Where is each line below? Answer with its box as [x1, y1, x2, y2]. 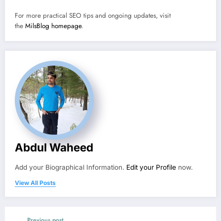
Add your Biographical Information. [15, 163, 126, 171]
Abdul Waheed [15, 140, 93, 154]
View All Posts [15, 179, 56, 186]
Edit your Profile [126, 163, 176, 171]
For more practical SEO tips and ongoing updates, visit [15, 10, 171, 20]
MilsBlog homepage [25, 21, 81, 31]
